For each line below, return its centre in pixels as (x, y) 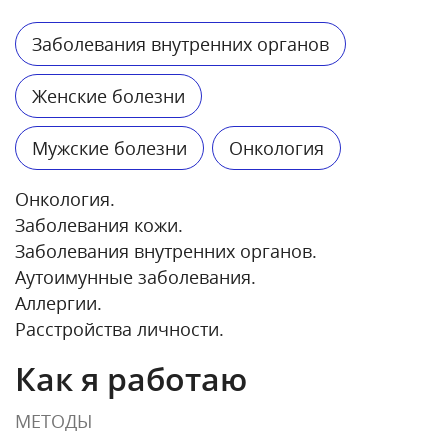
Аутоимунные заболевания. (135, 277)
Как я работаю (131, 379)
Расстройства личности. (119, 329)
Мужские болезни (109, 148)
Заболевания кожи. (99, 225)
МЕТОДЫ (53, 421)
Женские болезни (108, 96)
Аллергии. (58, 303)
